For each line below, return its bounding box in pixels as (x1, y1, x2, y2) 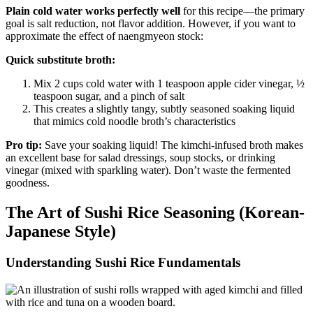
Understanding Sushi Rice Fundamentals (6, 254, 240, 270)
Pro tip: (6, 139, 42, 152)
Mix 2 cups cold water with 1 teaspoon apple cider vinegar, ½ (34, 78, 305, 90)
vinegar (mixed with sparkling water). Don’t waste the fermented (6, 164, 291, 177)
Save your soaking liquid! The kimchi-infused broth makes (42, 139, 303, 152)
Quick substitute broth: (6, 54, 115, 66)
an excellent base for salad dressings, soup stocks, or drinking (6, 152, 275, 164)
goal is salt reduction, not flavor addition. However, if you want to (6, 17, 296, 30)
